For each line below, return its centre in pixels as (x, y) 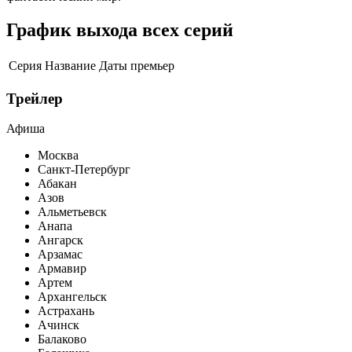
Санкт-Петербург (84, 170)
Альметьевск (72, 212)
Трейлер (35, 98)
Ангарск (60, 240)
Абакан (57, 184)
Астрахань (66, 311)
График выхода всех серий (120, 29)
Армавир (62, 269)
